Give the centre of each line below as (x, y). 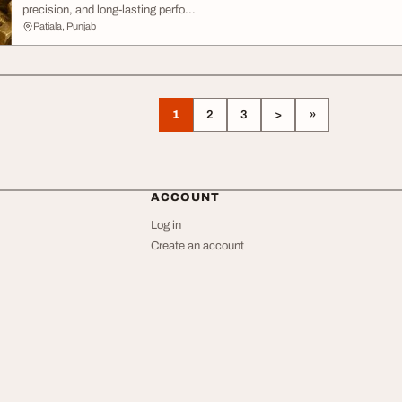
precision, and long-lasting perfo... (109, 10)
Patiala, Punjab (65, 26)
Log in (166, 225)
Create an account (197, 246)
